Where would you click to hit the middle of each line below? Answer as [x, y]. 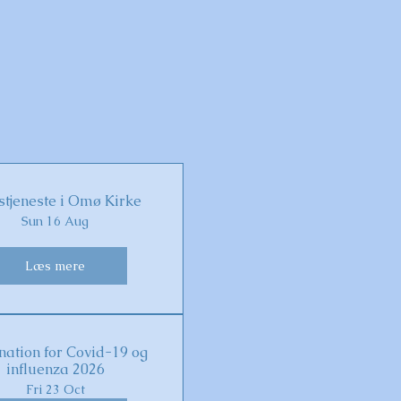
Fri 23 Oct [55, 389]
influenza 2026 [55, 369]
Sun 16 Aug [55, 221]
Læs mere [55, 265]
